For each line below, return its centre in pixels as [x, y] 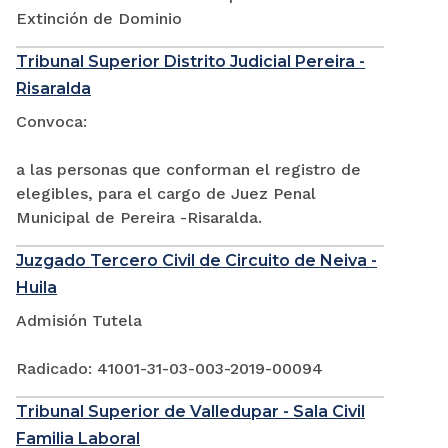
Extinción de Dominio [99, 19]
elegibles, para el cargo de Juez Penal [166, 194]
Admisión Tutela [79, 321]
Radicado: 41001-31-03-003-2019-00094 [169, 369]
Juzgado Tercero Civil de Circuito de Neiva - [196, 261]
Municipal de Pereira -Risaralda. [139, 218]
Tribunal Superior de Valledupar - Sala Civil [190, 412]
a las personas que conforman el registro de [188, 170]
